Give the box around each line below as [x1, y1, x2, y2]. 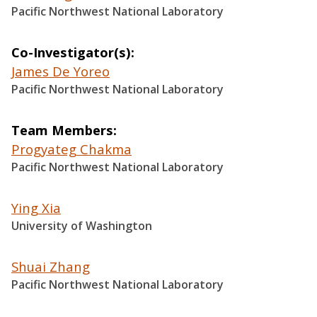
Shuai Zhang [11, 257, 90, 275]
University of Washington [11, 217, 152, 234]
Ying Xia [11, 198, 61, 217]
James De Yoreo [11, 62, 110, 80]
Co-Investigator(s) [11, 42, 131, 61]
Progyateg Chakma [11, 139, 132, 158]
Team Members [11, 120, 113, 139]
